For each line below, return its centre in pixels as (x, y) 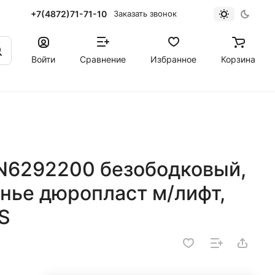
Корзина (238, 59)
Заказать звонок (145, 14)
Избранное (173, 59)
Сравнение (103, 59)
